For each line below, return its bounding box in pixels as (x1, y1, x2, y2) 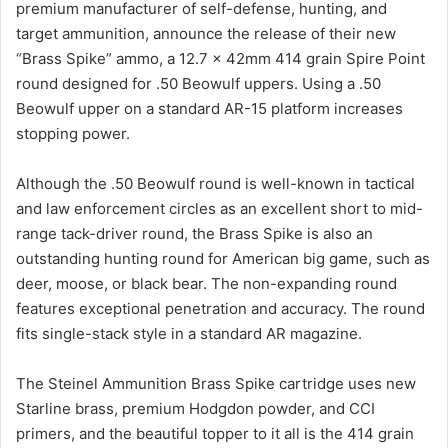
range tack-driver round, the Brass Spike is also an (16, 224, 373, 244)
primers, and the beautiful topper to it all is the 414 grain (16, 424, 414, 444)
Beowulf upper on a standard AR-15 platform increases (16, 99, 403, 119)
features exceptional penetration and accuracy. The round (16, 299, 425, 319)
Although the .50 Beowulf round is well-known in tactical (16, 174, 415, 194)
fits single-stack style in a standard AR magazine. (16, 324, 362, 344)
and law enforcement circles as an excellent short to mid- (16, 199, 423, 219)
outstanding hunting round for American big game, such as (16, 249, 430, 269)
